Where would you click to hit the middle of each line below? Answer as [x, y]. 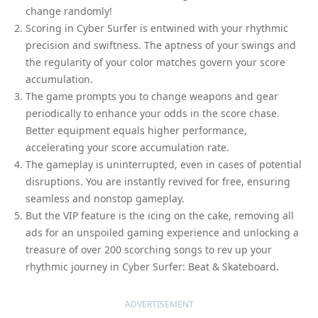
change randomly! [69, 11]
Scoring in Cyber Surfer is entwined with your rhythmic [157, 28]
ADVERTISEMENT [159, 304]
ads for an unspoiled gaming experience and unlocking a [162, 232]
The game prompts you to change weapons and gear [152, 96]
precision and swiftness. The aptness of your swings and [161, 45]
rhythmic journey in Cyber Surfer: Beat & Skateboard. [152, 266]
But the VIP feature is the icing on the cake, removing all [160, 215]
